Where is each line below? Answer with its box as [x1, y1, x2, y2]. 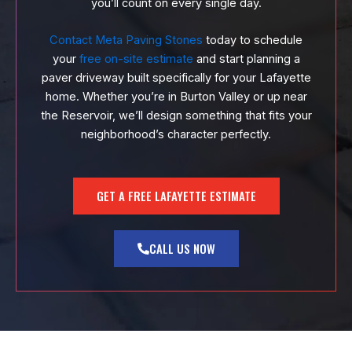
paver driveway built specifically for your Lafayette [41, 70, 311, 85]
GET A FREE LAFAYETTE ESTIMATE [96, 187, 256, 205]
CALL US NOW [148, 240, 215, 258]
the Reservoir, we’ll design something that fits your [40, 108, 312, 123]
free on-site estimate [79, 51, 193, 66]
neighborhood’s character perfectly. [81, 126, 271, 141]
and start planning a [192, 51, 300, 66]
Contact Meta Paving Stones [49, 32, 203, 47]
